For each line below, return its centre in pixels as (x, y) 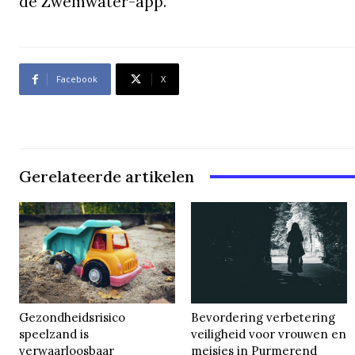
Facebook (77, 79)
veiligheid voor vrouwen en (269, 334)
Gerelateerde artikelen (107, 177)
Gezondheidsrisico (73, 317)
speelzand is (54, 334)
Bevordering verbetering (263, 317)
